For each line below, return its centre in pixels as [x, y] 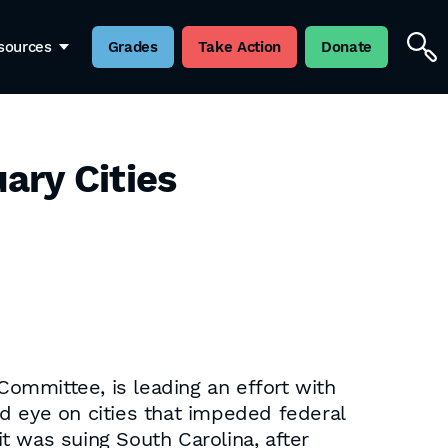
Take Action [239, 47]
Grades [132, 47]
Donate [346, 47]
